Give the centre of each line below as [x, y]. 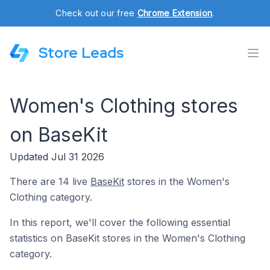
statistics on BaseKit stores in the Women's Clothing [127, 238]
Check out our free [96, 13]
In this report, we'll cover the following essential [120, 222]
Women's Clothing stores [124, 106]
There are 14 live [50, 181]
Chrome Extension [175, 13]
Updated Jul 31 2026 [57, 157]
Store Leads [81, 53]
